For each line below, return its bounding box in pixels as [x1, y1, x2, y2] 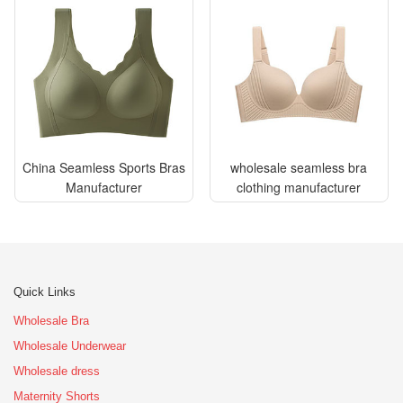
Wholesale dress [13, 363, 100, 378]
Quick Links [13, 284, 76, 299]
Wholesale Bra [13, 313, 89, 327]
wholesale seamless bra [230, 157, 368, 176]
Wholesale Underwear [13, 338, 126, 353]
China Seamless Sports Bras [22, 157, 185, 176]
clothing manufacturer [237, 177, 362, 196]
